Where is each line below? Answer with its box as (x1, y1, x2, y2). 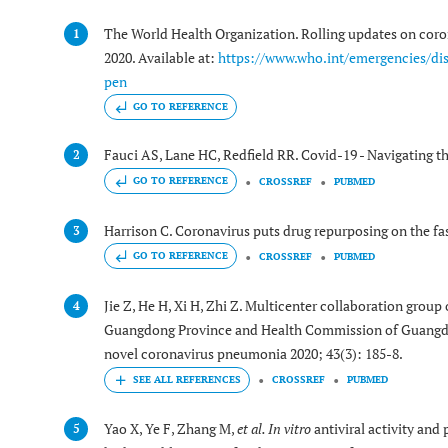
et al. (237, 418, 268, 438)
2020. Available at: (104, 48, 218, 67)
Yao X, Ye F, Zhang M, (104, 418, 237, 438)
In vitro (268, 418, 311, 438)
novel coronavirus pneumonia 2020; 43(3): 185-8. (104, 343, 403, 363)
